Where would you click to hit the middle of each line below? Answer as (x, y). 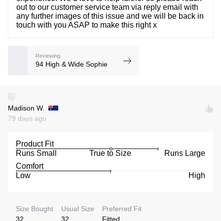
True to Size (110, 153)
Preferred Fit (122, 208)
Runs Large (184, 153)
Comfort (30, 166)
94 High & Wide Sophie (72, 64)
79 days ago (27, 118)
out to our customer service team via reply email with (107, 7)
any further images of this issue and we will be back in (110, 16)
